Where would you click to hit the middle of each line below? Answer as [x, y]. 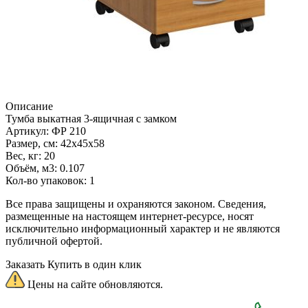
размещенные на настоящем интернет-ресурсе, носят [130, 216]
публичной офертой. [54, 241]
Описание [29, 106]
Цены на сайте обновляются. [94, 284]
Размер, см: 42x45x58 [55, 143]
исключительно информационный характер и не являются [143, 228]
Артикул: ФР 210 [46, 131]
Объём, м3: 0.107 [45, 168]
